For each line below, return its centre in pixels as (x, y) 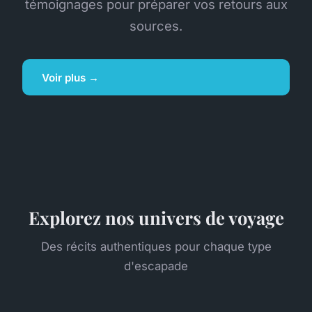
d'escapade (156, 266)
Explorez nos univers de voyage (156, 218)
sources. (156, 25)
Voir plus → (70, 77)
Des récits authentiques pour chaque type (156, 247)
